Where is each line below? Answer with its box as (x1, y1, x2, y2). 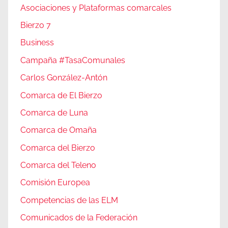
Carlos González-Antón (20, 73, 107, 83)
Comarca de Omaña (20, 125, 97, 135)
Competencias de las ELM (20, 195, 118, 205)
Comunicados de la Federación (20, 213, 137, 223)
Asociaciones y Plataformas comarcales (20, 3, 172, 13)
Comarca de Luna (20, 107, 88, 118)
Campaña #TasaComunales (20, 55, 125, 65)
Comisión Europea (20, 178, 90, 188)
